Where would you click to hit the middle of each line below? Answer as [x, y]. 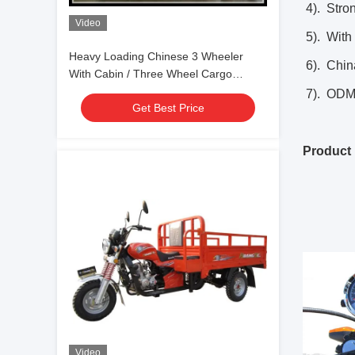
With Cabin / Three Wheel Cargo [151, 74]
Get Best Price [168, 108]
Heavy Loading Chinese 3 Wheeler [156, 56]
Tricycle [88, 91]
